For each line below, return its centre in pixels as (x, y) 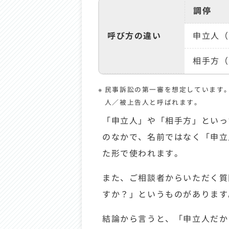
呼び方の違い (134, 35)
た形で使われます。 (143, 153)
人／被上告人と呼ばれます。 (153, 102)
